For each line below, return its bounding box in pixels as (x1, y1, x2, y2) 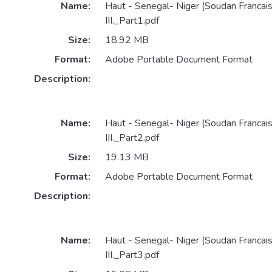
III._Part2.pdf (104, 131, 159, 144)
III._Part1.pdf (104, 14, 159, 28)
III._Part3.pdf (104, 248, 159, 262)
